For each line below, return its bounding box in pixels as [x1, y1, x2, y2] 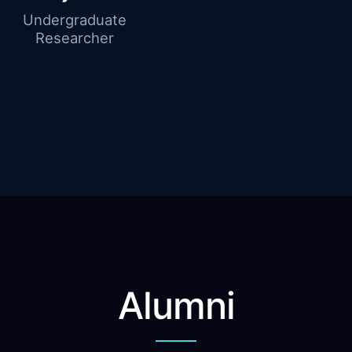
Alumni [117, 283, 235, 328]
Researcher [35, 29, 114, 47]
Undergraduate [23, 11, 126, 29]
